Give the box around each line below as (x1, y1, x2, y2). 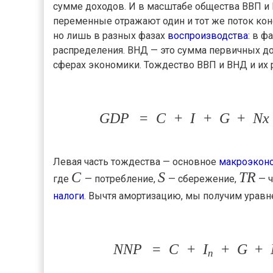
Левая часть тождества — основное (53, 156, 219, 168)
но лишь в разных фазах (53, 30, 168, 42)
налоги (53, 190, 84, 202)
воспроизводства (168, 30, 248, 42)
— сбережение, (166, 173, 239, 185)
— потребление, (82, 173, 158, 185)
